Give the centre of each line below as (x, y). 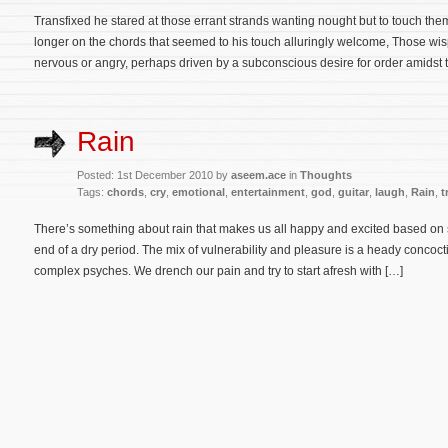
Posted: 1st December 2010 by (154, 174)
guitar (353, 191)
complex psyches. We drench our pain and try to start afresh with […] (218, 270)
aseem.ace (258, 174)
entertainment (268, 191)
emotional (198, 191)
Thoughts (326, 174)
